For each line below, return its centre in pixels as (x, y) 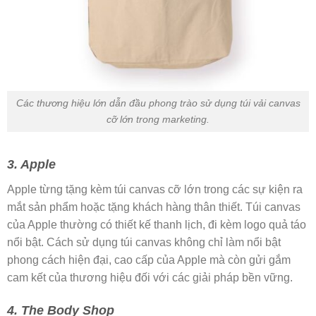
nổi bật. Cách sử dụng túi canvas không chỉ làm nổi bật (144, 242)
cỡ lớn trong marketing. (158, 119)
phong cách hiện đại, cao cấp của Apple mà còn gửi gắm (149, 260)
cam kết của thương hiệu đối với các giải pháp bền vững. (150, 277)
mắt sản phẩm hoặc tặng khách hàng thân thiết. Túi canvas (154, 207)
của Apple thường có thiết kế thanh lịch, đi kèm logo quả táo (157, 224)
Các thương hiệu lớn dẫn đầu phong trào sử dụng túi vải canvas (158, 103)
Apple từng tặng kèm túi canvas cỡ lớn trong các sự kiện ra (155, 189)
